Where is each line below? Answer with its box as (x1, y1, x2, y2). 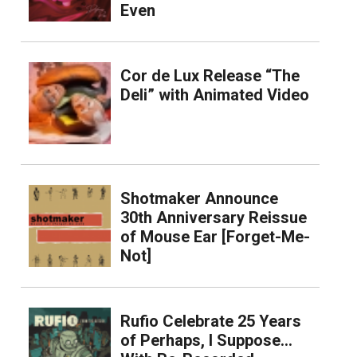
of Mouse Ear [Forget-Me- (120, 227, 310, 247)
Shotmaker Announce (120, 189, 278, 209)
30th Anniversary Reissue (120, 208, 307, 228)
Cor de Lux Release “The (120, 66, 300, 86)
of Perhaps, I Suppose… (120, 331, 292, 351)
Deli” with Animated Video (120, 85, 309, 105)
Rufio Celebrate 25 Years (120, 312, 301, 331)
